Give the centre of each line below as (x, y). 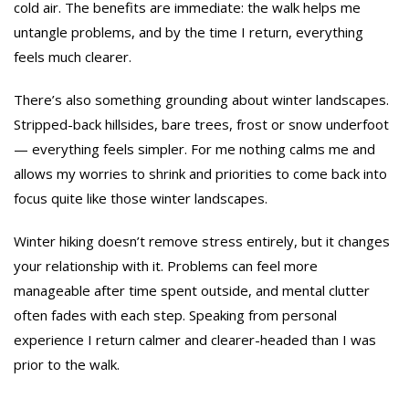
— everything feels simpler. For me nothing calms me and (194, 148)
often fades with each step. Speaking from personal (175, 315)
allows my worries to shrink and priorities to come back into (200, 173)
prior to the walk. (67, 364)
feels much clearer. (73, 56)
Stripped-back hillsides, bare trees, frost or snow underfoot (201, 124)
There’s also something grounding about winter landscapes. (201, 99)
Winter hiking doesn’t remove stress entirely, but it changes (202, 241)
